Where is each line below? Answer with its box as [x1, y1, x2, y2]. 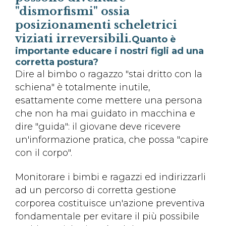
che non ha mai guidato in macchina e [15, 107, 195, 119]
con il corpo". [15, 147, 72, 158]
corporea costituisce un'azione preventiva [15, 197, 205, 209]
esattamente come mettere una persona [15, 94, 202, 106]
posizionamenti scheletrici [15, 18, 177, 32]
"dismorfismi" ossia [15, 4, 130, 18]
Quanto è [132, 33, 176, 45]
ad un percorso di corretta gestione [15, 184, 176, 196]
